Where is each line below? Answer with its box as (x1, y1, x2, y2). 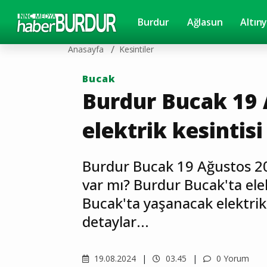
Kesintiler (119, 44, 154, 55)
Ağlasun (187, 15, 223, 29)
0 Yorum (214, 253, 249, 264)
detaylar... (82, 212, 149, 231)
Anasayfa (68, 44, 104, 55)
